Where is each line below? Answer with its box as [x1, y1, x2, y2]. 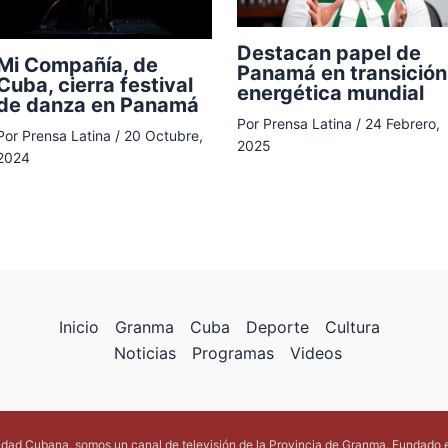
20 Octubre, [124, 127, 203, 145]
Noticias [113, 343, 176, 363]
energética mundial [236, 81, 424, 106]
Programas [191, 343, 274, 363]
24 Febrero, [364, 115, 440, 133]
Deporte [246, 317, 310, 337]
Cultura [325, 317, 381, 337]
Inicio [59, 317, 100, 337]
